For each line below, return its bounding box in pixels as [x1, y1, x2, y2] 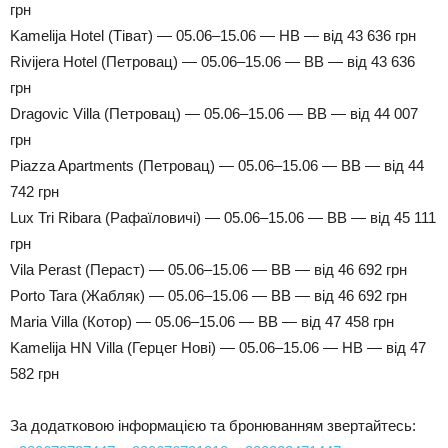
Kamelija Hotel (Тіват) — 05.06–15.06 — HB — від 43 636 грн [10, 26, 416, 44]
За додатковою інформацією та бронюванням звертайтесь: [10, 416, 416, 434]
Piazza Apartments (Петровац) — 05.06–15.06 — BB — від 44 [10, 156, 424, 174]
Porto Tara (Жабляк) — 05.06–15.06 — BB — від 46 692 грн [10, 286, 407, 304]
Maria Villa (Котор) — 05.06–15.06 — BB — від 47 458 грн [10, 312, 394, 330]
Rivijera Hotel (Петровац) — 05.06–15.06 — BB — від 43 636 [10, 52, 415, 70]
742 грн [10, 182, 59, 200]
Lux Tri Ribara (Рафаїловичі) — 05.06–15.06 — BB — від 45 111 [10, 208, 436, 226]
